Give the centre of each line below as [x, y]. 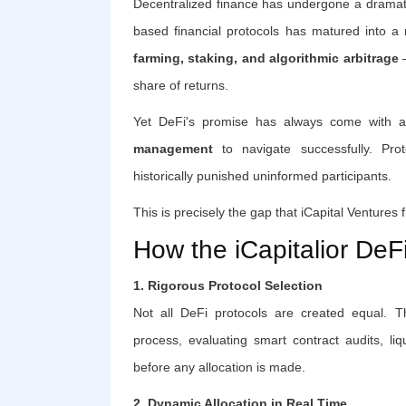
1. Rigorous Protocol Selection [228, 285]
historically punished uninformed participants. [262, 175]
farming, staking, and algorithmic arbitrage [266, 58]
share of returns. [181, 85]
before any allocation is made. [219, 367]
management [173, 148]
